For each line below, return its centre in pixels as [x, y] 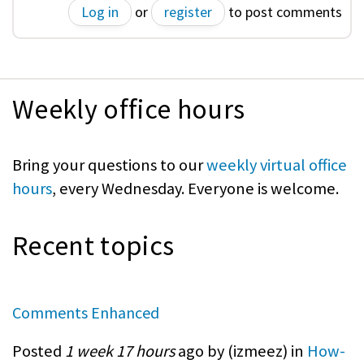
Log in [100, 12]
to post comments [284, 12]
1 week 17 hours [120, 351]
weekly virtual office [277, 165]
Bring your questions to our [109, 165]
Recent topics [93, 246]
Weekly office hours [129, 109]
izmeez [258, 351]
